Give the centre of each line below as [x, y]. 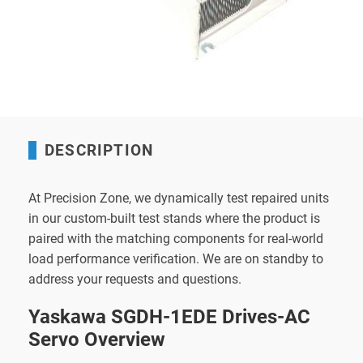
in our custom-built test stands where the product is [174, 218]
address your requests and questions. [135, 279]
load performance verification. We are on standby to [176, 258]
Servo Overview [97, 339]
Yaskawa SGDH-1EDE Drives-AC [169, 316]
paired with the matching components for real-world [176, 238]
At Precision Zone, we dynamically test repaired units [179, 198]
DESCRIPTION [99, 150]
